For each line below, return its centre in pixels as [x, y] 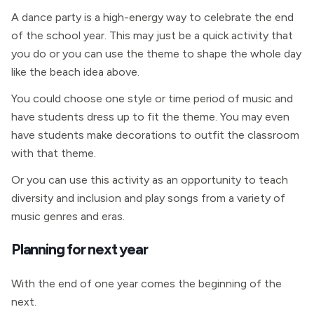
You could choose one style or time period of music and [152, 98]
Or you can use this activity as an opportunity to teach [150, 180]
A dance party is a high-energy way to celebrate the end [152, 17]
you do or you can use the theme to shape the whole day [156, 54]
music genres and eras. [68, 216]
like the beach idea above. [75, 72]
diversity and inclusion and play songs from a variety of [148, 198]
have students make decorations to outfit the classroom [155, 135]
